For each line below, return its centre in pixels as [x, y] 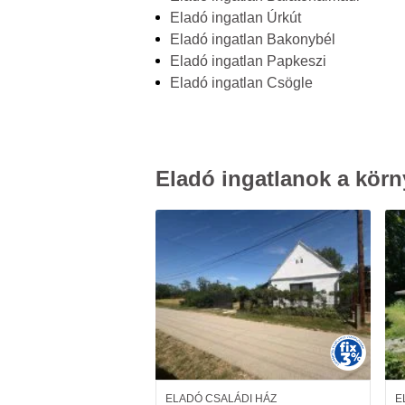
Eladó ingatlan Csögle [241, 83]
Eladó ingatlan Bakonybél [253, 39]
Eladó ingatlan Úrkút [235, 18]
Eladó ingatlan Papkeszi [248, 61]
